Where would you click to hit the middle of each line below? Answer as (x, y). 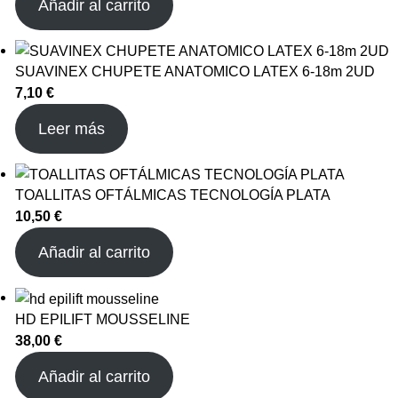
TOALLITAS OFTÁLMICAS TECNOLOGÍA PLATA (173, 195)
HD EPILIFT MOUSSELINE (103, 319)
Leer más (71, 129)
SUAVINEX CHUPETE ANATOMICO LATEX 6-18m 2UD (195, 72)
